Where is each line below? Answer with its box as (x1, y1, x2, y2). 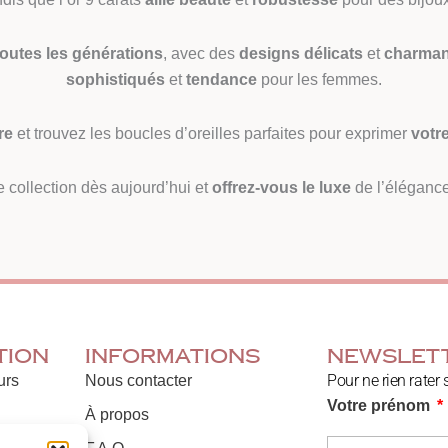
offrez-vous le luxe (211, 179, 351, 197)
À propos (85, 406, 150, 424)
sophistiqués (66, 71, 165, 89)
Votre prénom (327, 397, 435, 415)
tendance (186, 71, 257, 89)
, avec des (163, 45, 239, 63)
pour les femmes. (257, 71, 382, 89)
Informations (85, 342, 261, 371)
